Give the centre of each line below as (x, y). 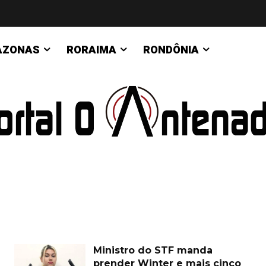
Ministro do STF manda (153, 250)
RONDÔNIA (171, 50)
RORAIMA (91, 50)
